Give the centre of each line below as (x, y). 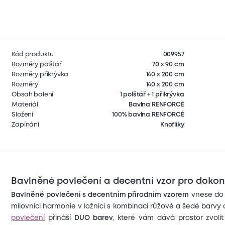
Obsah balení (33, 94)
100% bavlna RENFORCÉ (148, 115)
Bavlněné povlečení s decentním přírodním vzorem (100, 195)
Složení (23, 115)
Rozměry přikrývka (40, 74)
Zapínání (25, 125)
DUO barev (93, 218)
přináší (60, 218)
